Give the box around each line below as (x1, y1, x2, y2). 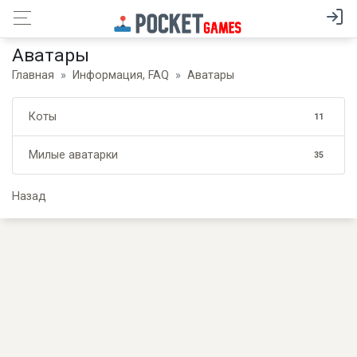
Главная (12, 69, 54, 82)
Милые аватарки (29, 148, 118, 162)
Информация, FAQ (73, 69, 169, 82)
